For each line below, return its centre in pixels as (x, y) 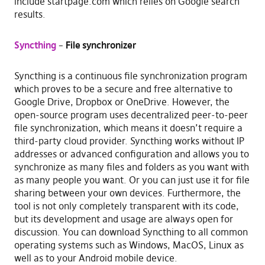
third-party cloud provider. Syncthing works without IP (129, 141)
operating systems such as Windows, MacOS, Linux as (129, 245)
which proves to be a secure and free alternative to (123, 89)
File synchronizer (101, 45)
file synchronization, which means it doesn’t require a (128, 128)
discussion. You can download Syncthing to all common (131, 232)
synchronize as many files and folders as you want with (131, 167)
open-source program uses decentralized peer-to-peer (131, 115)
